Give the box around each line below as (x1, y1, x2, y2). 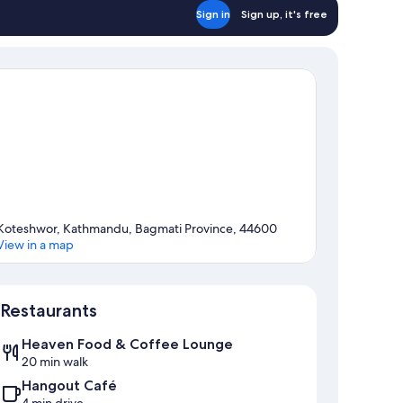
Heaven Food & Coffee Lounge (22, 336, 233, 354)
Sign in (196, 6, 230, 21)
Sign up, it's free (241, 6, 327, 21)
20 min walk (22, 354, 88, 371)
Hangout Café (22, 377, 117, 395)
